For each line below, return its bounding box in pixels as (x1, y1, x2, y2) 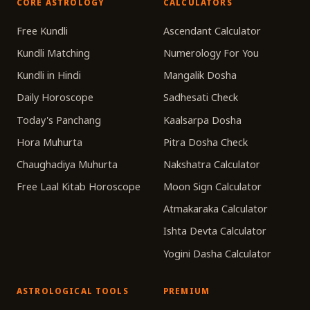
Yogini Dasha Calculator (163, 246, 271, 260)
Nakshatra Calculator (163, 157, 260, 171)
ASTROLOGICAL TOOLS (17, 286, 129, 297)
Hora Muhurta (17, 135, 82, 149)
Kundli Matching (17, 46, 90, 60)
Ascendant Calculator (163, 24, 261, 37)
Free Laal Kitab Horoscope (17, 180, 140, 194)
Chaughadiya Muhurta (17, 157, 118, 171)
